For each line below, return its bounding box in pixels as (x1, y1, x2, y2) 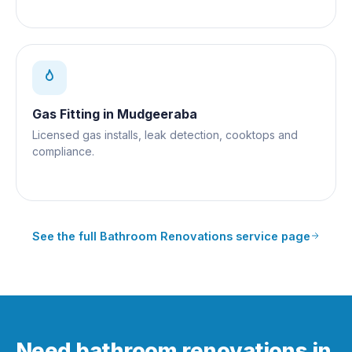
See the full (32, 229, 100, 243)
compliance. (32, 144, 94, 158)
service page (233, 229, 310, 243)
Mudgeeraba (117, 105, 197, 122)
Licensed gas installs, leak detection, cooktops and (32, 127, 298, 141)
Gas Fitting (32, 105, 100, 122)
